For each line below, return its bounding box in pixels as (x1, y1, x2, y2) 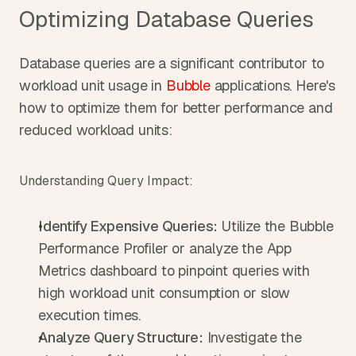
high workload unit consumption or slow (38, 284, 291, 302)
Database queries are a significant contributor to (19, 54, 325, 72)
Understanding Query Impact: (19, 172, 193, 189)
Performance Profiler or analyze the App (38, 239, 292, 257)
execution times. (38, 306, 141, 324)
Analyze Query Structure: (38, 328, 203, 346)
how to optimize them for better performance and (19, 99, 333, 117)
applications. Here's (210, 76, 336, 95)
